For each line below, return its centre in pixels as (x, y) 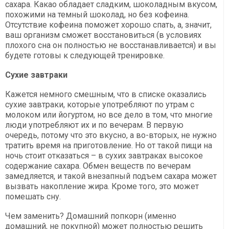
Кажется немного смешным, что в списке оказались (106, 95)
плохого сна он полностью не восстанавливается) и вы (111, 45)
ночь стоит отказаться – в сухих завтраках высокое (104, 156)
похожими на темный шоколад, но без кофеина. (97, 15)
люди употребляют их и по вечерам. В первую (94, 125)
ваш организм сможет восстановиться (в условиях (103, 35)
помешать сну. (33, 197)
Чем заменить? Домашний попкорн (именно (91, 216)
